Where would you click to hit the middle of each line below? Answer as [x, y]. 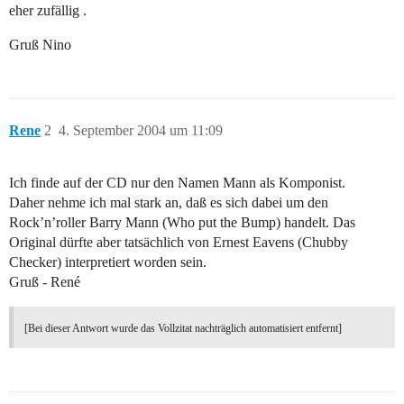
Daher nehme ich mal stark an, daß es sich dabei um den [169, 203]
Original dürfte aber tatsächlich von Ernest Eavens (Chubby [179, 243]
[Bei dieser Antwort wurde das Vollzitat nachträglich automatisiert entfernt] [183, 329]
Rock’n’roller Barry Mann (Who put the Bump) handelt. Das [182, 223]
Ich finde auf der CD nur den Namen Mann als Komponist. [177, 183]
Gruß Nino [40, 45]
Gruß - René [45, 282]
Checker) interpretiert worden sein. [108, 262]
